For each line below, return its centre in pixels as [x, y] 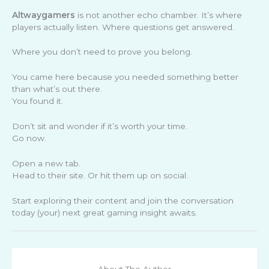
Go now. [29, 138]
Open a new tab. [46, 164]
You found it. [38, 101]
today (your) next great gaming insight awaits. [104, 212]
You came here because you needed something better [125, 77]
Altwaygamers [44, 15]
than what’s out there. [57, 89]
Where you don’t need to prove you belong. [102, 52]
